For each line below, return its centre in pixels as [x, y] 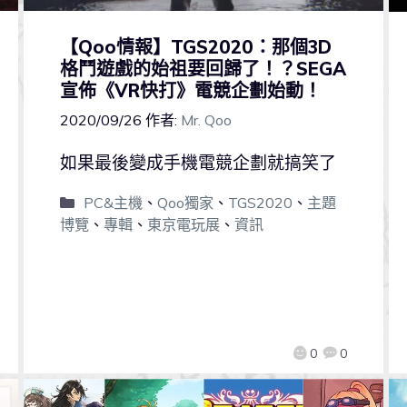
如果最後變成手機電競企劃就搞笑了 [198, 163]
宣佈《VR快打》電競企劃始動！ [190, 90]
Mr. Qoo [206, 120]
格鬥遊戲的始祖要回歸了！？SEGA [203, 69]
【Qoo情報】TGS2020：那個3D [195, 47]
